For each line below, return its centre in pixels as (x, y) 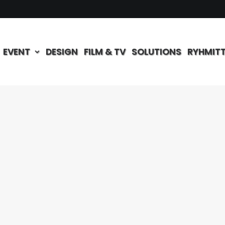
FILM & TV (105, 51)
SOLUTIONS (156, 51)
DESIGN (62, 51)
